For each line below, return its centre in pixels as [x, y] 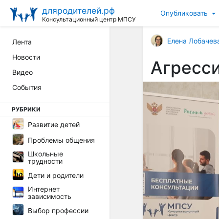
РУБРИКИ [26, 109]
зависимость [50, 196]
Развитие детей [54, 124]
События [27, 87]
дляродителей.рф [78, 10]
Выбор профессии [58, 210]
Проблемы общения [61, 140]
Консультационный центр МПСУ [89, 19]
